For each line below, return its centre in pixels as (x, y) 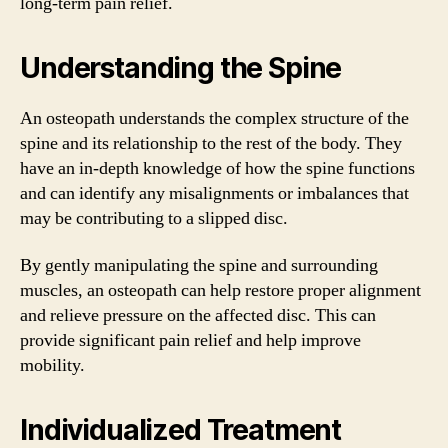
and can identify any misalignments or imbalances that (214, 193)
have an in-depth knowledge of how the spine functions (217, 168)
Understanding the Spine (181, 67)
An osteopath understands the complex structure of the (214, 118)
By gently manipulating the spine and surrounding (199, 265)
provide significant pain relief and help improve (190, 340)
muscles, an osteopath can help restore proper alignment (220, 290)
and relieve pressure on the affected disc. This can (198, 315)
